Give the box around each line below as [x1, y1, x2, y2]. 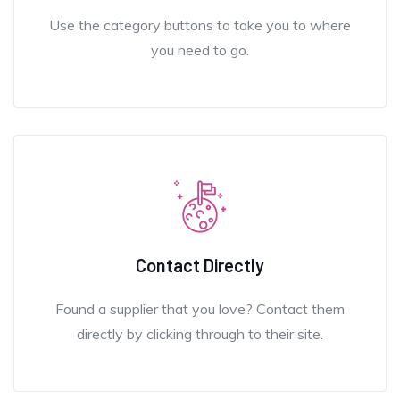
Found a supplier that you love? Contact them [55, 299, 345, 318]
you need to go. [151, 40, 249, 59]
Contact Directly [136, 254, 264, 276]
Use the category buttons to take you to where [49, 15, 351, 34]
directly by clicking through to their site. [77, 324, 323, 343]
